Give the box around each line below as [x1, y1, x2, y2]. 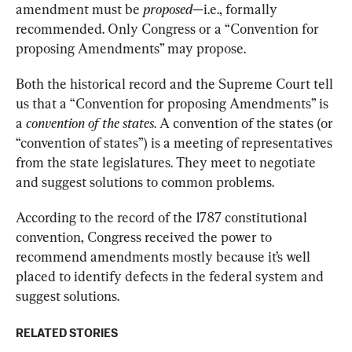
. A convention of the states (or [154, 115, 336, 131]
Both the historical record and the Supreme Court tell [16, 75, 336, 92]
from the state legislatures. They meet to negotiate [16, 154, 319, 170]
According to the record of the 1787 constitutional [16, 209, 310, 225]
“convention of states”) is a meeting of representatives [16, 134, 335, 151]
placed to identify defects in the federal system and [16, 268, 327, 284]
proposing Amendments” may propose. [16, 40, 246, 57]
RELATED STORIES [16, 328, 118, 339]
